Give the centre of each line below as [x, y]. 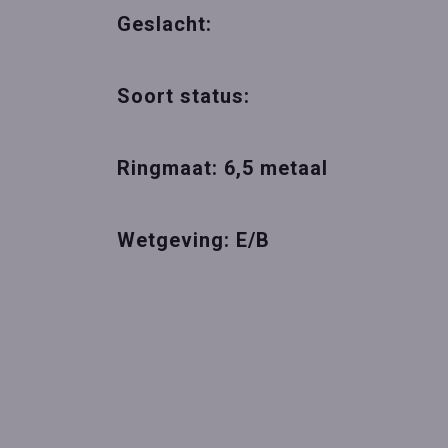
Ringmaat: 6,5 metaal [222, 168]
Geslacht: [167, 24]
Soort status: [183, 96]
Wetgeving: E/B [193, 240]
